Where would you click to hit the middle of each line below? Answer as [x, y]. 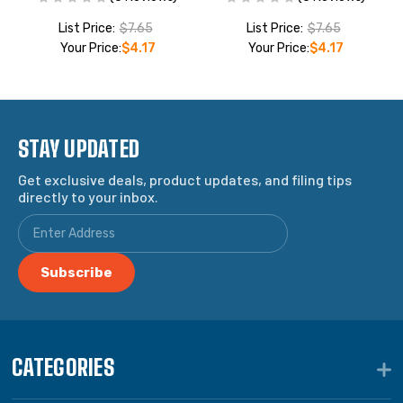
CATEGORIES [63, 368]
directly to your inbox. [88, 197]
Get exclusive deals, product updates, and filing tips [185, 180]
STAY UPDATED [79, 149]
